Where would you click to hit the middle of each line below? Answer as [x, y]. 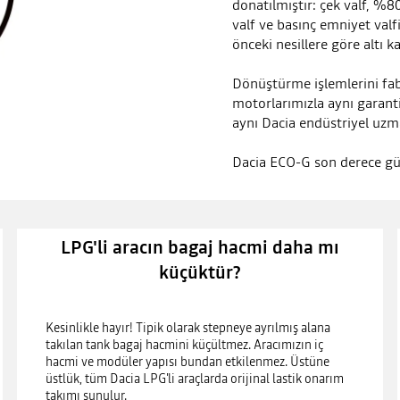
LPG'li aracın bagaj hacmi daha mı [200, 248]
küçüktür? [200, 273]
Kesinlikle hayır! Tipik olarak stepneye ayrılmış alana [187, 328]
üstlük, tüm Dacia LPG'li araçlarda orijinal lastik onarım [194, 379]
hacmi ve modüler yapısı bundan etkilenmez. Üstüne [187, 362]
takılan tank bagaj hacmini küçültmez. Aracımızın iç [184, 345]
